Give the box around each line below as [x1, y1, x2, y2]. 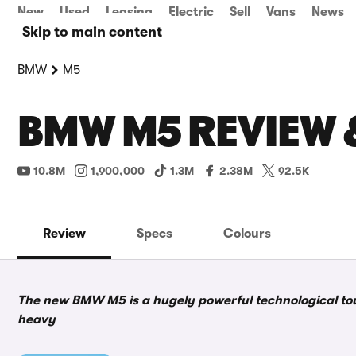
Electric [168, 5, 214, 19]
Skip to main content [22, 24, 162, 40]
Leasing [106, 5, 153, 19]
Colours [223, 226, 271, 241]
